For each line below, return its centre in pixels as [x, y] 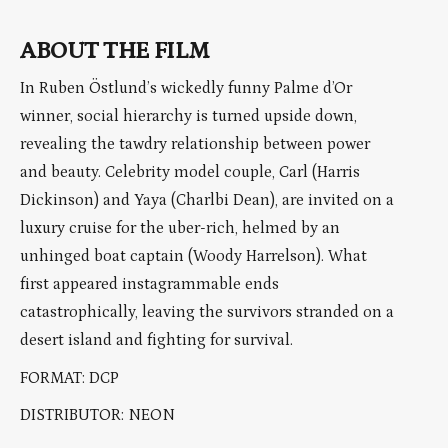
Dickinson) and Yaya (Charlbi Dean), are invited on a [207, 200]
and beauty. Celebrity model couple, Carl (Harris [190, 172]
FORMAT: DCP [69, 377]
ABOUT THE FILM [115, 51]
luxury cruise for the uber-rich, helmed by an [180, 228]
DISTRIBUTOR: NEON [97, 415]
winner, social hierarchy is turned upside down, [188, 116]
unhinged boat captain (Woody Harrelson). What [193, 256]
